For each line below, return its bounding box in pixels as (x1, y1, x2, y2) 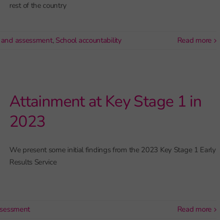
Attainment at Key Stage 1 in (9, 91, 202, 112)
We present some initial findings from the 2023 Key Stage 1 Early (9, 145, 216, 155)
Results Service (9, 157, 57, 167)
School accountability (55, 35, 122, 45)
